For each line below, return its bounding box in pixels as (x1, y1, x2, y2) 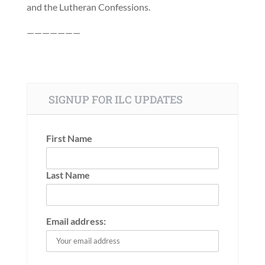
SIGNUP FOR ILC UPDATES (48, 92, 183, 107)
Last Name (46, 169, 90, 180)
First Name (46, 132, 92, 144)
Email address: (46, 215, 106, 227)
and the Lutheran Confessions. (26, 1, 150, 13)
